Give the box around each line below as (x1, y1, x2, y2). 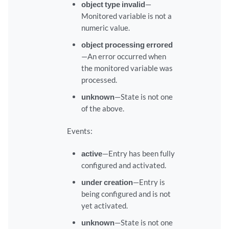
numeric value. (81, 23, 130, 33)
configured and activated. (81, 161, 166, 170)
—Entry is (132, 177, 165, 187)
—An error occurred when (81, 52, 166, 61)
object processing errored (81, 40, 173, 50)
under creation (81, 177, 133, 187)
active (81, 149, 102, 158)
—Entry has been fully (102, 149, 175, 158)
